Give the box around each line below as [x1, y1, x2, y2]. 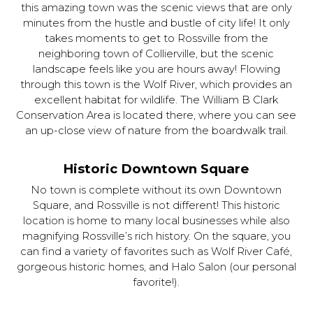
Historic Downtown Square [63, 161, 250, 177]
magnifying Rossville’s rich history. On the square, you [22, 230, 291, 242]
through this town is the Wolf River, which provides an [20, 78, 293, 91]
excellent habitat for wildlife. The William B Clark [34, 94, 279, 106]
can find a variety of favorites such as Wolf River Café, [20, 245, 293, 258]
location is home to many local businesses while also [22, 214, 290, 227]
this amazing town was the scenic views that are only [20, 1, 292, 14]
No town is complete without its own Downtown [31, 184, 282, 196]
